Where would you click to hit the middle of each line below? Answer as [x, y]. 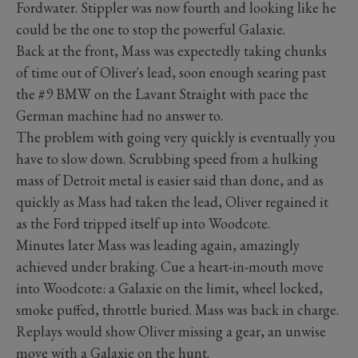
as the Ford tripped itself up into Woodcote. [145, 223]
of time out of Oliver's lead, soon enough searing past [171, 72]
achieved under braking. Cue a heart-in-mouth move [170, 266]
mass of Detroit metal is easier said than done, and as [170, 180]
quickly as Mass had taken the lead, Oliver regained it [172, 201]
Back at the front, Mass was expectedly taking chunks [171, 50]
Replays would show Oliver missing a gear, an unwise [171, 331]
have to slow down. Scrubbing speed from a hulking [167, 158]
